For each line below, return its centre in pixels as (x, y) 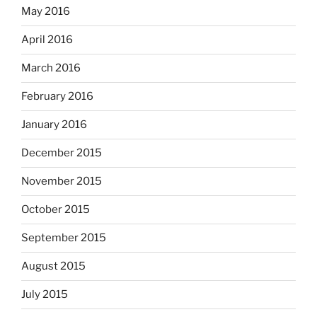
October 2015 (56, 209)
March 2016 (51, 68)
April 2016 (47, 40)
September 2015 (64, 238)
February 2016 (57, 96)
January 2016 (54, 125)
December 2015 (62, 153)
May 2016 (46, 11)
